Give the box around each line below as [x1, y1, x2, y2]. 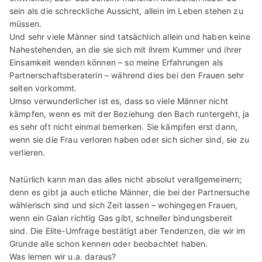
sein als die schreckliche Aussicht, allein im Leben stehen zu [9, 6, 243, 16]
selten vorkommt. [9, 83, 77, 94]
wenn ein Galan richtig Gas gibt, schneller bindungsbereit [9, 213, 233, 223]
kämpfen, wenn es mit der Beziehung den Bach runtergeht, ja [9, 109, 250, 119]
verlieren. [9, 147, 46, 158]
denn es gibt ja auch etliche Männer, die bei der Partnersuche [9, 187, 250, 198]
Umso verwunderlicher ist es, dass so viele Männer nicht [9, 96, 228, 106]
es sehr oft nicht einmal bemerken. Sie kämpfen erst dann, [9, 122, 238, 132]
